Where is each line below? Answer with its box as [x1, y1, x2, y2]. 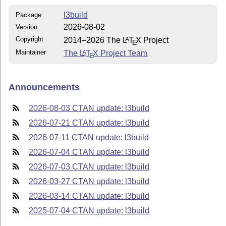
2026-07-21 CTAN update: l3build [29, 118, 150, 127]
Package [16, 11, 42, 19]
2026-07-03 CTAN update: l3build [29, 162, 150, 171]
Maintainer [16, 48, 46, 56]
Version [16, 23, 38, 31]
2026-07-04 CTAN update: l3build [29, 147, 150, 156]
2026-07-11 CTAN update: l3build [29, 133, 149, 142]
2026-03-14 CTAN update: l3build [29, 191, 150, 200]
